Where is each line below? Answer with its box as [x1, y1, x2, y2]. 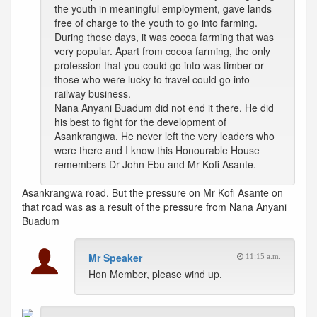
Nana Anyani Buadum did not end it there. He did [54, 100, 274, 115]
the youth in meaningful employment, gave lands [54, 1, 272, 16]
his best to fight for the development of [54, 115, 226, 129]
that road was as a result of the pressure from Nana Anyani [22, 200, 287, 214]
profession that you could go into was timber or [54, 58, 264, 72]
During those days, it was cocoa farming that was [54, 30, 274, 44]
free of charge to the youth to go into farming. [54, 16, 258, 30]
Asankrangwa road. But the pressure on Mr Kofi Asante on [22, 185, 283, 200]
